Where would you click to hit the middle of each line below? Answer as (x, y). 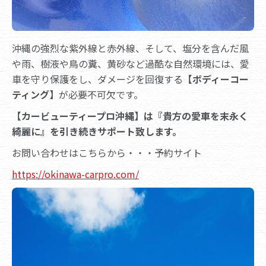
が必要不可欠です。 (101, 94)
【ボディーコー (216, 79)
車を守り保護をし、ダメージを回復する (97, 79)
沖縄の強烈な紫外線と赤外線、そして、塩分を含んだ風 (130, 48)
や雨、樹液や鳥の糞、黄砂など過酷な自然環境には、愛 (131, 64)
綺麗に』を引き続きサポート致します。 (97, 131)
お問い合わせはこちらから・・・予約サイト (107, 153)
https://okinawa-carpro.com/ (75, 174)
